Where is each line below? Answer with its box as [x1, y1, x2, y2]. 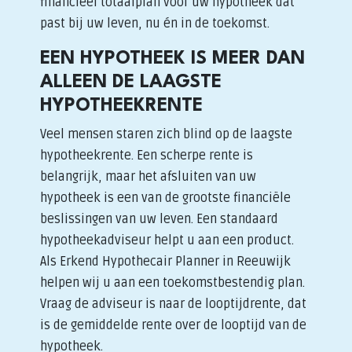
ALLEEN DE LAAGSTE [40, 73, 222, 92]
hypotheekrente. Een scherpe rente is [40, 148, 254, 163]
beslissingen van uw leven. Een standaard [40, 211, 279, 227]
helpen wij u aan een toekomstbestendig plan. [40, 275, 306, 291]
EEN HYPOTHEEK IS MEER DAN [40, 49, 306, 68]
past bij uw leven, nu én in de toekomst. [40, 16, 270, 31]
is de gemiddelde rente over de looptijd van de [40, 317, 307, 333]
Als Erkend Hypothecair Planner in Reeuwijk [40, 254, 291, 269]
